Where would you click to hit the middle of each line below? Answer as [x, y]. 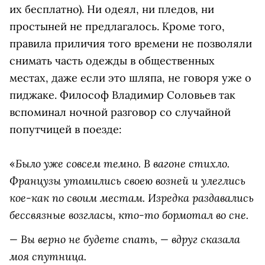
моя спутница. [48, 256]
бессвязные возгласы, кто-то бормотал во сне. [129, 214]
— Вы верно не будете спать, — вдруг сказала [125, 239]
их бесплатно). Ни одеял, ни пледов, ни [112, 9]
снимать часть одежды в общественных [112, 60]
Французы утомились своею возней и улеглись [127, 180]
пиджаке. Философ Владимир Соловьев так [122, 95]
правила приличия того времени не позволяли [131, 43]
